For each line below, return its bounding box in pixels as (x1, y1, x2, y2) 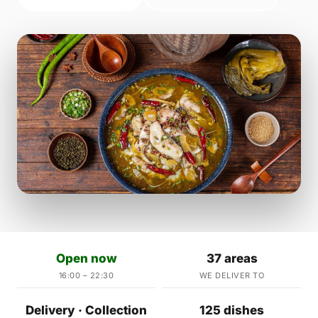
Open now (55, 251, 117, 265)
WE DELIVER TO (199, 270, 265, 280)
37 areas (206, 251, 258, 265)
